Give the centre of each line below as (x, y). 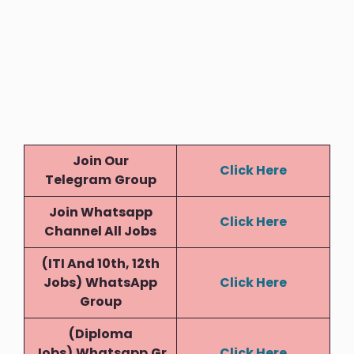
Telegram (78, 179)
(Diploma (100, 333)
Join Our (100, 160)
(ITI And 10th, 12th (100, 263)
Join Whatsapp (100, 212)
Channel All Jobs (100, 231)
